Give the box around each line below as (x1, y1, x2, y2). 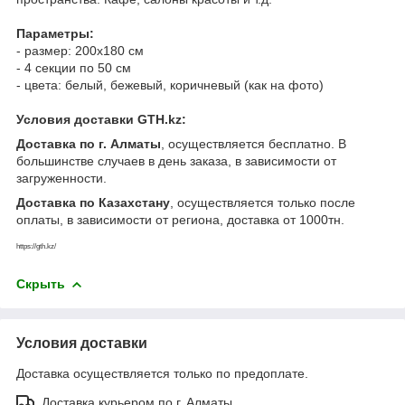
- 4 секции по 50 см (16, 60, 131, 75)
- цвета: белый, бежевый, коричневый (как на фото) (16, 77, 324, 92)
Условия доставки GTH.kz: (16, 111, 186, 127)
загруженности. (16, 170, 107, 185)
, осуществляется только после (170, 194, 355, 210)
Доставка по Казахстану (16, 194, 170, 210)
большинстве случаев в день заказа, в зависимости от (16, 153, 336, 168)
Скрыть (16, 276, 65, 291)
